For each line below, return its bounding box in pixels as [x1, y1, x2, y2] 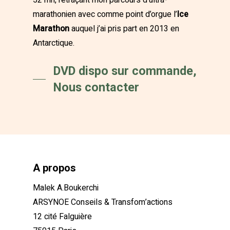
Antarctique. [33, 37, 74, 50]
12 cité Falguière [33, 210, 92, 223]
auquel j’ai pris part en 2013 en [71, 23, 179, 35]
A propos [33, 162, 76, 175]
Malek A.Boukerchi [33, 182, 99, 195]
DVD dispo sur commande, [53, 64, 197, 79]
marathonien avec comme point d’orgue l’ [33, 8, 177, 21]
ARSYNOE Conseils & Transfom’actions [33, 196, 172, 209]
